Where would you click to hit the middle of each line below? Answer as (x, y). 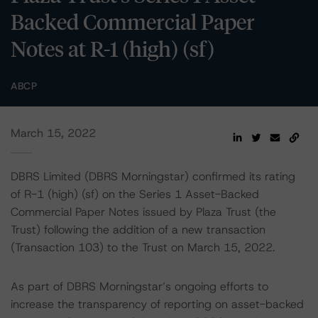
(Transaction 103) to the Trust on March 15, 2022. (143, 247)
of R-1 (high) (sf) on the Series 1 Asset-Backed (135, 194)
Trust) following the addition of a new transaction (138, 230)
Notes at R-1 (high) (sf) (113, 48)
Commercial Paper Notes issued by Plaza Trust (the (143, 212)
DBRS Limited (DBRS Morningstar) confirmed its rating (153, 176)
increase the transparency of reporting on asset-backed (157, 304)
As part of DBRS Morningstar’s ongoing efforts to (139, 286)
